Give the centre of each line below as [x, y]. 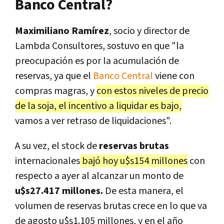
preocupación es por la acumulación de [97, 61]
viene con [174, 76]
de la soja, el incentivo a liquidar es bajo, [98, 106]
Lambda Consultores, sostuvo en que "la [99, 46]
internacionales [47, 161]
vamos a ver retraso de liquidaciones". [93, 121]
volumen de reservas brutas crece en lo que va [111, 206]
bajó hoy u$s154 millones [134, 161]
